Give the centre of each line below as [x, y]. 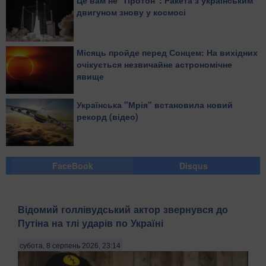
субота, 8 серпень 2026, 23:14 [70, 246]
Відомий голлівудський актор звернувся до [123, 209]
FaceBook [72, 166]
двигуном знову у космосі [131, 12]
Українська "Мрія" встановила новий [155, 105]
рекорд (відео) [107, 117]
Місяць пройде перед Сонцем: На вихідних [167, 53]
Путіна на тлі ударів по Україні [91, 223]
